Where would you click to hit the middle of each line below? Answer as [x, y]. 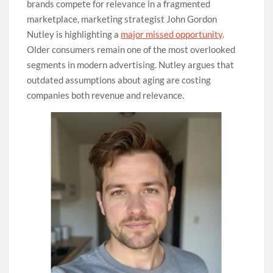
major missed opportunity [172, 34]
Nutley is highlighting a [74, 34]
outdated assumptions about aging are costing [119, 80]
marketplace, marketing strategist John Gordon [122, 19]
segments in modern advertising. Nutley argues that [131, 65]
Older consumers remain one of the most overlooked [131, 50]
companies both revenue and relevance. [106, 95]
